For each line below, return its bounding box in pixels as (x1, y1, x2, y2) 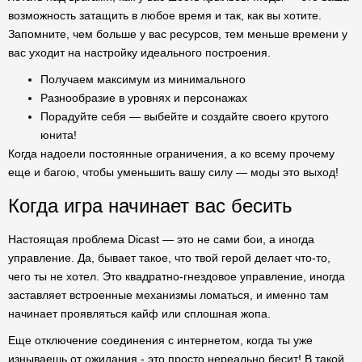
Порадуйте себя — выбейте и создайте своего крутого (40, 110, 329, 123)
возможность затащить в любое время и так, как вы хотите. (8, 9, 322, 22)
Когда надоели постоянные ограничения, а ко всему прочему (8, 147, 335, 160)
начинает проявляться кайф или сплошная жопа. (8, 307, 271, 320)
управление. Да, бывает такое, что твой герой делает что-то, (8, 251, 330, 264)
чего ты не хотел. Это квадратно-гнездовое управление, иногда (8, 270, 345, 283)
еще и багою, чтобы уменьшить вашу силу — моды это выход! (8, 166, 339, 179)
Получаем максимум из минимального (40, 73, 246, 86)
